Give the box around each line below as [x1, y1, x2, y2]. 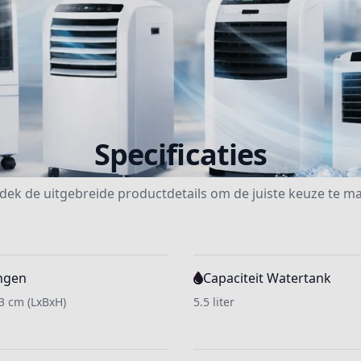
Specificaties [93, 135, 268, 174]
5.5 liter [193, 294, 234, 309]
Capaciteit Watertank [203, 269, 331, 287]
